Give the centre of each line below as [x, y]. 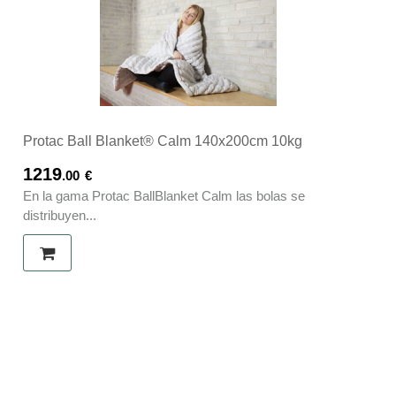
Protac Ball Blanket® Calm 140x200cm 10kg [163, 141]
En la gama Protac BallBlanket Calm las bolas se [164, 196]
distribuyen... [60, 216]
